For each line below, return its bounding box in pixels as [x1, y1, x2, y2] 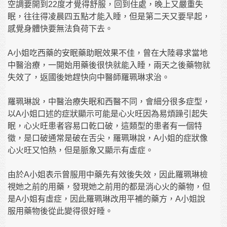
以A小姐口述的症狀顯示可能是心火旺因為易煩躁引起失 [8, 109, 208, 119]
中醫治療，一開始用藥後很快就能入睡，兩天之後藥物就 [8, 61, 211, 70]
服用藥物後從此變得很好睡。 [8, 207, 113, 216]
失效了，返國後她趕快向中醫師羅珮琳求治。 [8, 73, 170, 82]
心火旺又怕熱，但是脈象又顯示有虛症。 [8, 146, 154, 155]
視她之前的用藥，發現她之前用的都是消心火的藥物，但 [8, 182, 211, 192]
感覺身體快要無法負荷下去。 [8, 24, 113, 33]
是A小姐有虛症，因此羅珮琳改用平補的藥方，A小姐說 [8, 195, 206, 204]
